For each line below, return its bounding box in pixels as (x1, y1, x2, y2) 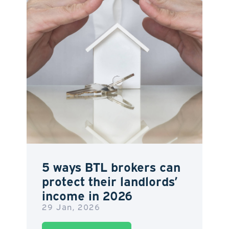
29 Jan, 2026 (42, 200, 101, 212)
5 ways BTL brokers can (42, 157, 181, 174)
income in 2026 (42, 186, 133, 203)
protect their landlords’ (42, 172, 178, 189)
